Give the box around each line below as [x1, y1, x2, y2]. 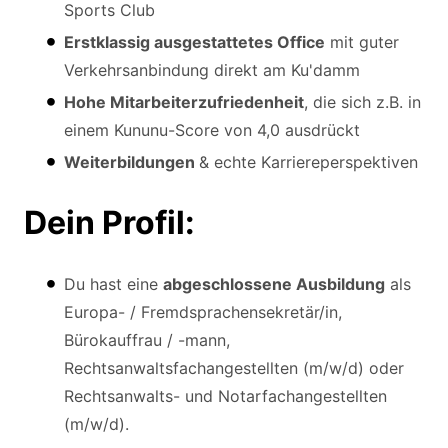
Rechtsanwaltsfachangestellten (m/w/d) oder [64, 357, 404, 378]
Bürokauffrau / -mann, [64, 329, 230, 350]
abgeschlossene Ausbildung [163, 273, 385, 294]
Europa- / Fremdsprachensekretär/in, [64, 301, 342, 322]
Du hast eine [64, 273, 163, 294]
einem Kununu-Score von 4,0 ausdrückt [64, 119, 360, 140]
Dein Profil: [24, 202, 195, 242]
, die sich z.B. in [304, 91, 421, 112]
